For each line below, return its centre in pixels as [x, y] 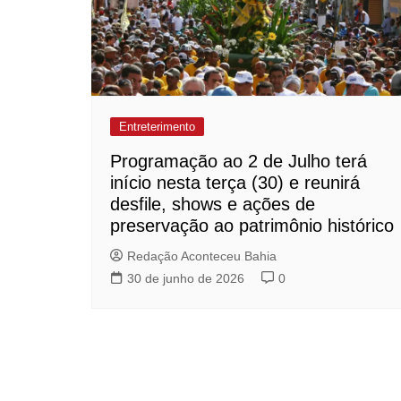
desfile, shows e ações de [213, 204]
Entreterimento [157, 126]
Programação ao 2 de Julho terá [239, 161]
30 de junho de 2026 [186, 278]
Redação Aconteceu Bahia [202, 256]
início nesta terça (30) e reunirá [235, 182]
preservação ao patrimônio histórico [252, 225]
